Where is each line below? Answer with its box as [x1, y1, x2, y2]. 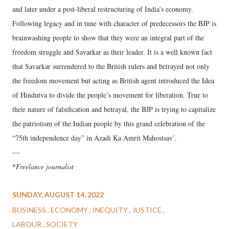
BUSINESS [12, 205, 48, 214]
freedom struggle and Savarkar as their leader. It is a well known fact [12, 47, 212, 57]
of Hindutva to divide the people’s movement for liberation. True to [12, 89, 208, 100]
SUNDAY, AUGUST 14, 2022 [12, 190, 104, 199]
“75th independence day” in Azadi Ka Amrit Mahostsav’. [12, 132, 177, 143]
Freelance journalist [16, 161, 74, 171]
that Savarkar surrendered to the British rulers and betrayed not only [12, 61, 210, 71]
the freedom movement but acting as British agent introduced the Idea [12, 75, 214, 85]
